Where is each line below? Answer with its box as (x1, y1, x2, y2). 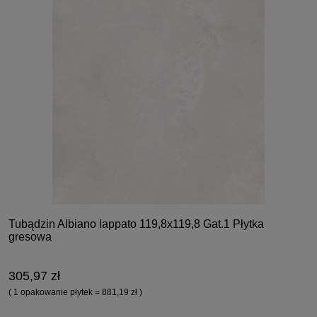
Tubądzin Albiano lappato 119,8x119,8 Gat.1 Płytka (8, 218, 264, 231)
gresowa (8, 231, 52, 243)
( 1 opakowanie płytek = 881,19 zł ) (8, 287, 142, 298)
